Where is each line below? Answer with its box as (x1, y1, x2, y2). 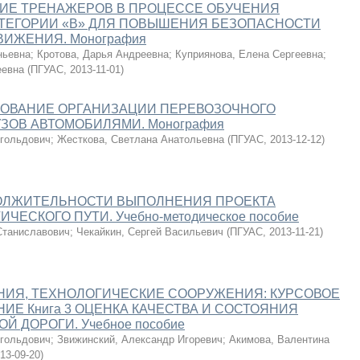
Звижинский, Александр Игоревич (57, 333, 223, 346)
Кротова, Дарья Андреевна (37, 48, 169, 60)
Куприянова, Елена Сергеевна (175, 48, 323, 60)
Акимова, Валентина (229, 333, 329, 346)
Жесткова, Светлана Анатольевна (57, 133, 224, 145)
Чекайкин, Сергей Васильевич (76, 226, 223, 238)
